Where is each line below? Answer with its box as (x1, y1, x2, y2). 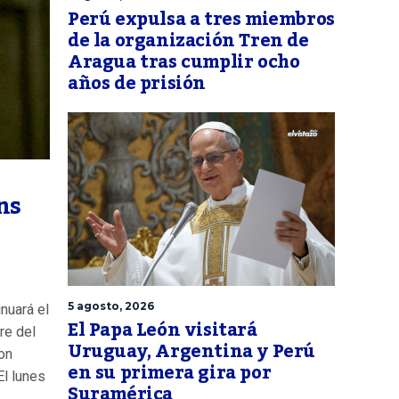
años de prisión (68, 66, 206, 102)
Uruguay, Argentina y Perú (68, 334, 316, 370)
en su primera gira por (68, 355, 272, 392)
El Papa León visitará (68, 313, 257, 349)
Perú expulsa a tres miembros (68, 2, 335, 38)
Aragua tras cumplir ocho (68, 45, 300, 81)
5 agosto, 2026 (68, 299, 154, 313)
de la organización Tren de (68, 23, 309, 60)
